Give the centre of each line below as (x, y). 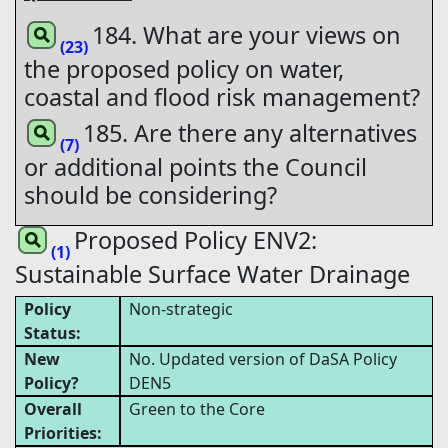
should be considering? (150, 195)
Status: (52, 333)
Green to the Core (196, 409)
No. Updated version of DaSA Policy (262, 359)
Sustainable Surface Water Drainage (212, 274)
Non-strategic (180, 309)
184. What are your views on (246, 35)
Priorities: (63, 433)
